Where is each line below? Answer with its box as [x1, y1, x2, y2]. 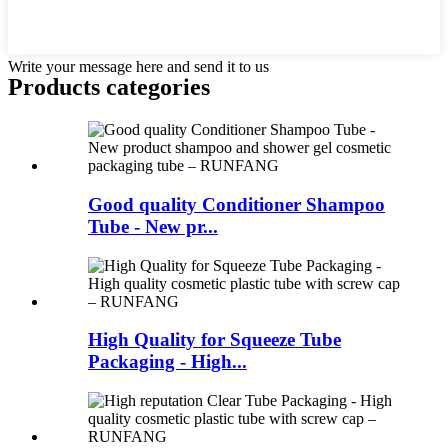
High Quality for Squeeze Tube [88, 329, 341, 351]
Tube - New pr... [88, 215, 218, 237]
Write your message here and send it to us [8, 58, 269, 76]
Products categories [8, 74, 210, 101]
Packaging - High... [88, 351, 247, 373]
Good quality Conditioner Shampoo [88, 193, 385, 215]
